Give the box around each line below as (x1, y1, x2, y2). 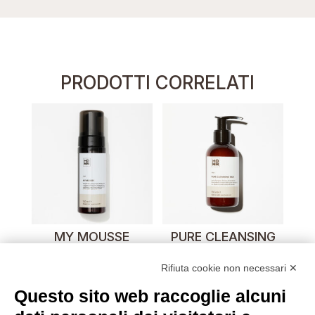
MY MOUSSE (54, 229, 130, 244)
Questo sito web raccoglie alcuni (14, 286, 286, 306)
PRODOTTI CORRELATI (60, 71, 255, 94)
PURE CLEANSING (170, 229, 276, 244)
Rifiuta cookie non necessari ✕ (161, 262, 297, 274)
